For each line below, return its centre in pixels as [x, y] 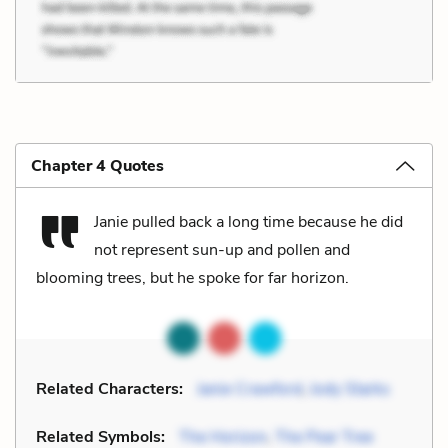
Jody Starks [350, 388]
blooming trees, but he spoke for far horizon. [192, 277]
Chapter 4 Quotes [97, 165]
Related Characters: [109, 388]
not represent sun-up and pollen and [222, 249]
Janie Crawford [249, 388]
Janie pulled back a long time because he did [248, 221]
